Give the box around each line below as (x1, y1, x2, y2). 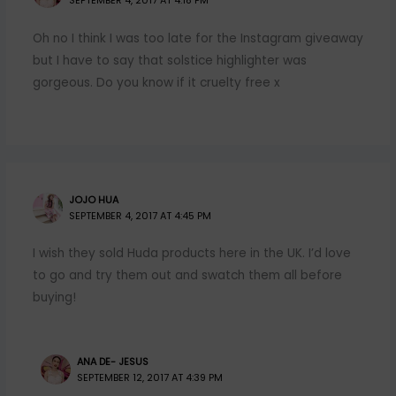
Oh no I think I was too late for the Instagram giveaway (32, 29, 363, 47)
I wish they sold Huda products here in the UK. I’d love (32, 245, 351, 263)
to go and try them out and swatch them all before (32, 267, 342, 285)
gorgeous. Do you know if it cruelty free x (32, 73, 280, 91)
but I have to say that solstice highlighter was (32, 51, 307, 69)
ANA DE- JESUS (77, 354, 149, 369)
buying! (32, 289, 76, 307)
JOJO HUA (69, 194, 119, 208)
